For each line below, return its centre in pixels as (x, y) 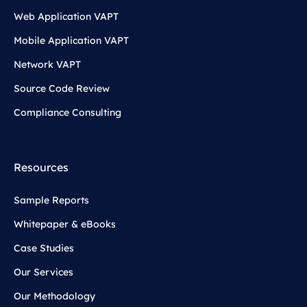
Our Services (44, 272)
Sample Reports (51, 200)
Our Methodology (54, 296)
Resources (41, 168)
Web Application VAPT (66, 17)
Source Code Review (62, 89)
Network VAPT (47, 65)
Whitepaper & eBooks (65, 224)
